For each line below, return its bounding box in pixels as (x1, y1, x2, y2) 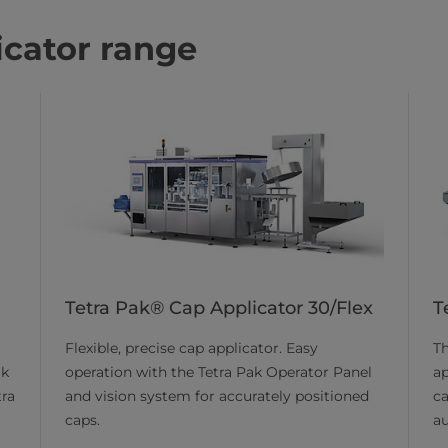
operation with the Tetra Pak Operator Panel (65, 362, 372, 381)
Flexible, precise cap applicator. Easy (65, 338, 318, 357)
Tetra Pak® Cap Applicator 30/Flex (65, 296, 373, 319)
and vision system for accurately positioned (65, 386, 369, 405)
